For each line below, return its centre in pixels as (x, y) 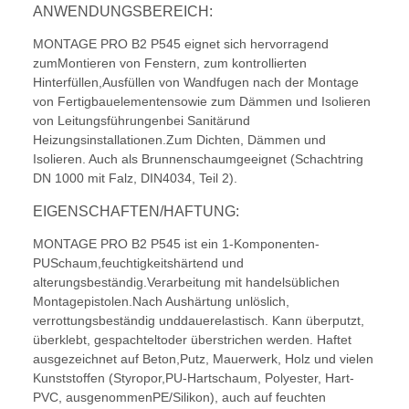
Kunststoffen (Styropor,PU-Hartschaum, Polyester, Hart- (194, 378)
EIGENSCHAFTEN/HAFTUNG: (136, 212)
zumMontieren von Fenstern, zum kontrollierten (170, 63)
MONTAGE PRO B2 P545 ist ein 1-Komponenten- (176, 244)
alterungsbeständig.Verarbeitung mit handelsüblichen (186, 283)
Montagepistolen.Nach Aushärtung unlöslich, (161, 302)
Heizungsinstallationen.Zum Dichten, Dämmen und (179, 140)
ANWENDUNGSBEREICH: (123, 12)
